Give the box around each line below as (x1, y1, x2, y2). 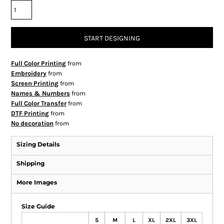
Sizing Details (16, 140, 59, 148)
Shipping (16, 159, 44, 167)
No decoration (10, 119, 53, 127)
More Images (16, 178, 57, 186)
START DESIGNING (84, 33, 140, 42)
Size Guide (21, 202, 55, 210)
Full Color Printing (10, 59, 66, 67)
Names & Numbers (10, 89, 70, 97)
